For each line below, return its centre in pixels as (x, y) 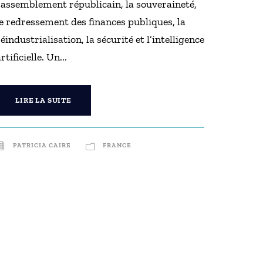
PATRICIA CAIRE (42, 145)
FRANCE (117, 145)
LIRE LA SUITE (43, 100)
